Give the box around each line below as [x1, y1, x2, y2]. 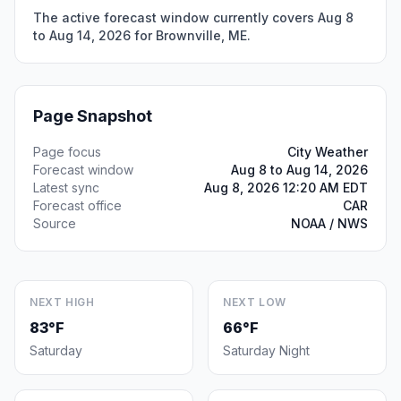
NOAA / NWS [291, 216, 368, 231]
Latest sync [33, 180, 99, 195]
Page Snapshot [33, 107, 152, 125]
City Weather [287, 144, 368, 159]
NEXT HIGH [30, 295, 95, 309]
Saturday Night [223, 343, 310, 358]
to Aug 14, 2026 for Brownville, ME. [33, 28, 251, 43]
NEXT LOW [223, 295, 286, 309]
